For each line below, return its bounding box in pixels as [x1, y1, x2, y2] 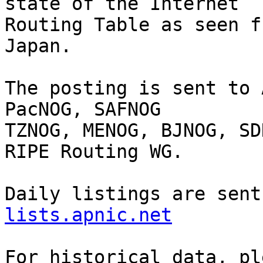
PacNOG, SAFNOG [5, 99, 161, 120]
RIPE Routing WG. [5, 141, 183, 163]
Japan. [5, 35, 72, 57]
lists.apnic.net [5, 204, 172, 226]
